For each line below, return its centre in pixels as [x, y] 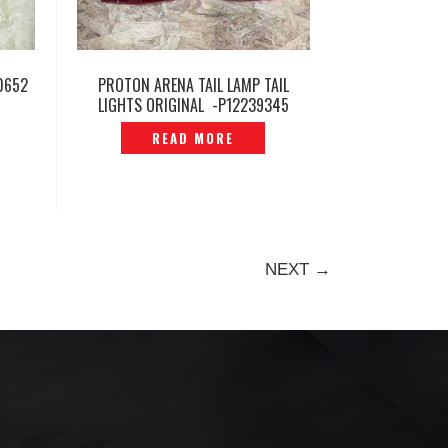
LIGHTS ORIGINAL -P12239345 [193, 105]
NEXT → [298, 269]
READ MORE [193, 138]
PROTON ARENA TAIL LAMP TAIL [193, 85]
